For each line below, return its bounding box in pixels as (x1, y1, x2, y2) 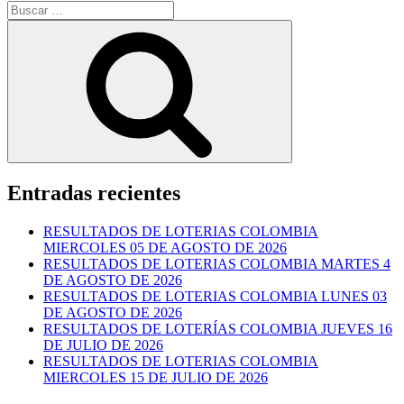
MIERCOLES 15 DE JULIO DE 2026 (43, 370, 268, 386)
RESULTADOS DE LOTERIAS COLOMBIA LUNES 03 (43, 289, 387, 305)
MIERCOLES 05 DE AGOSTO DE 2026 (43, 240, 287, 256)
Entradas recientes (7, 181, 180, 206)
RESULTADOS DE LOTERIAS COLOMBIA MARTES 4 (43, 256, 390, 272)
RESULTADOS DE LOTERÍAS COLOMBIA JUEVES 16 (43, 321, 392, 337)
